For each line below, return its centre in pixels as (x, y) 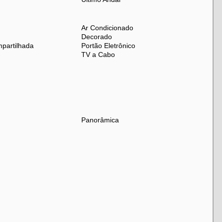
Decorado (97, 37)
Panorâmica (100, 120)
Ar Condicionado (108, 28)
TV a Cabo (98, 55)
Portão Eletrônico (109, 46)
